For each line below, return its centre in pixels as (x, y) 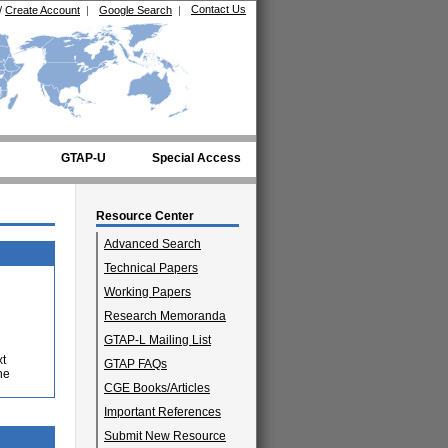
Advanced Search (152, 244)
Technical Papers (151, 268)
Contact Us (218, 9)
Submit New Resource (165, 436)
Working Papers (147, 292)
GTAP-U (83, 158)
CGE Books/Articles (157, 388)
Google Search (135, 10)
